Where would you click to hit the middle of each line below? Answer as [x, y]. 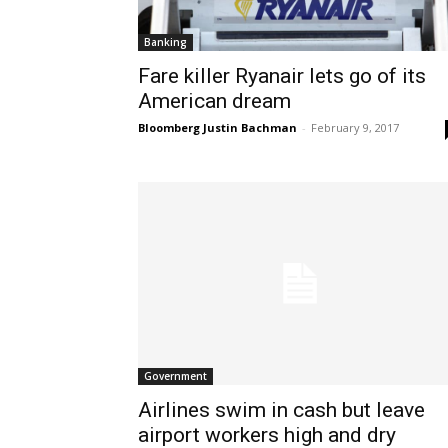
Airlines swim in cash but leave [281, 409]
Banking [165, 42]
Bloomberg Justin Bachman [217, 128]
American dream [214, 101]
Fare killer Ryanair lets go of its [282, 76]
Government [175, 375]
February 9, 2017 [355, 128]
